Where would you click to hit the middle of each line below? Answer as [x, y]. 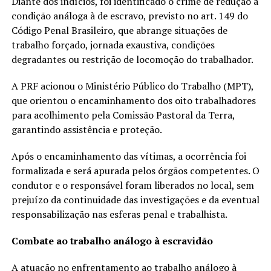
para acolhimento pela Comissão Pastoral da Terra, [123, 115]
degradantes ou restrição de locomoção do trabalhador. [132, 59]
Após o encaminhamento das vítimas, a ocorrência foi [129, 156]
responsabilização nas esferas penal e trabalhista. [119, 214]
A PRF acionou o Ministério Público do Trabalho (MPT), [132, 86]
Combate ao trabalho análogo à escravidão [112, 240]
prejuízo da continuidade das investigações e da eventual [135, 199]
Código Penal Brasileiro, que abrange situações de [119, 30]
